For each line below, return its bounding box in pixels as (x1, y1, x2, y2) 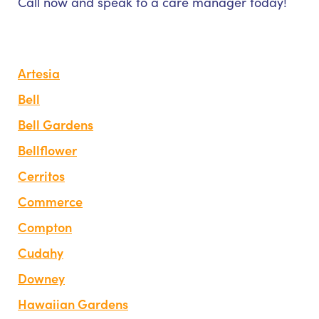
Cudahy (18, 243, 63, 261)
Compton (18, 217, 72, 236)
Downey (18, 268, 65, 287)
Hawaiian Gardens (18, 294, 128, 313)
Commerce (18, 192, 83, 210)
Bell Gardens (18, 115, 93, 133)
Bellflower (18, 140, 77, 159)
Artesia (18, 63, 60, 82)
